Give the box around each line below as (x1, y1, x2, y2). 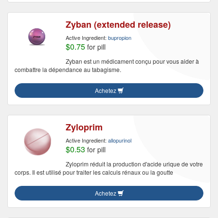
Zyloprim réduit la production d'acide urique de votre (66, 160, 203, 168)
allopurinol (108, 136, 131, 144)
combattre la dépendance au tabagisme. (15, 65, 121, 73)
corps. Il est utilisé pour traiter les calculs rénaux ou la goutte (15, 168, 173, 176)
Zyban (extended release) (66, 18, 171, 31)
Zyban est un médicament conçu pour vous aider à (66, 57, 199, 65)
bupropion (108, 34, 131, 41)
